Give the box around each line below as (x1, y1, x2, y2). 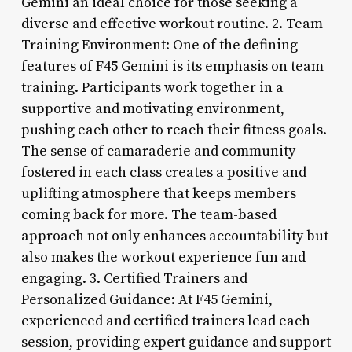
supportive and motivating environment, (20, 99, 284, 118)
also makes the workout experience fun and (20, 247, 306, 266)
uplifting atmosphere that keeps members (20, 184, 296, 203)
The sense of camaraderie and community (20, 141, 295, 160)
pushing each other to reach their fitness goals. (20, 120, 327, 139)
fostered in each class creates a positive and (20, 163, 306, 181)
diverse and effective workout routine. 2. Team (20, 14, 323, 33)
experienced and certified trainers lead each (20, 311, 310, 330)
